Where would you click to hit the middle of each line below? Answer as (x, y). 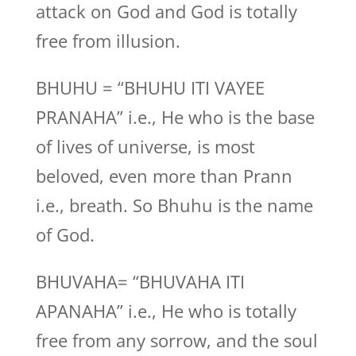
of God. (65, 234)
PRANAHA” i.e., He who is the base (175, 117)
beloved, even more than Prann (164, 176)
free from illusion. (108, 41)
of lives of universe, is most (145, 146)
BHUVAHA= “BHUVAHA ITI (140, 281)
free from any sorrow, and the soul (176, 340)
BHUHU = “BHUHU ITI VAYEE (150, 87)
